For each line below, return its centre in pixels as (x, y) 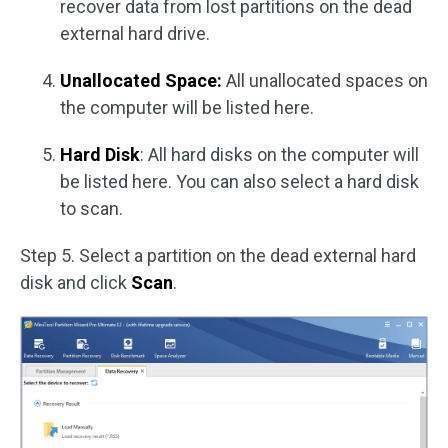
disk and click (75, 283)
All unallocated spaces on (327, 81)
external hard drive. (135, 34)
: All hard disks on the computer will (279, 155)
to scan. (91, 209)
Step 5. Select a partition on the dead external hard (218, 256)
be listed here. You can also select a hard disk (239, 182)
